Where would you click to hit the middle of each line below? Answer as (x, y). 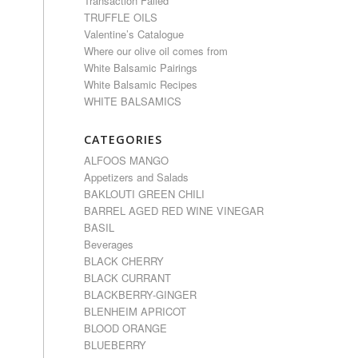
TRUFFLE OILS (121, 17)
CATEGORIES (123, 139)
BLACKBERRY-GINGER (141, 294)
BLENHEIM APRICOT (135, 311)
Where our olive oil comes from (156, 51)
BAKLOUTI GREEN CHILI (145, 194)
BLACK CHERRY (124, 261)
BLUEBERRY (115, 345)
